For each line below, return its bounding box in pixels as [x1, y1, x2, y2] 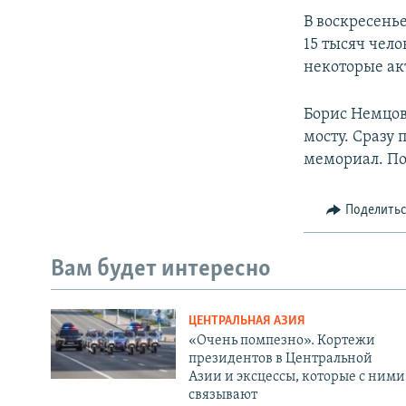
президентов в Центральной [188, 351, 372, 366]
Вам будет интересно [51, 257, 271, 283]
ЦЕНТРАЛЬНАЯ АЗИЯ [188, 314, 305, 328]
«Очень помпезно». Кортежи [188, 333, 375, 348]
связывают [188, 387, 257, 402]
